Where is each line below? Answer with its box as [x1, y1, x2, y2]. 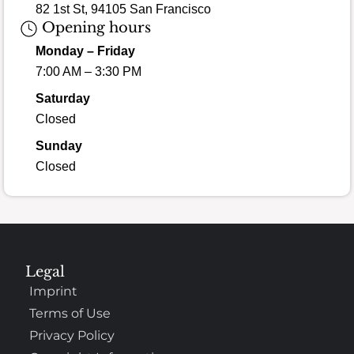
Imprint [29, 284, 78, 299]
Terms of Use [29, 306, 111, 322]
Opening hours [37, 19, 151, 37]
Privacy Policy [29, 328, 115, 344]
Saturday [36, 91, 90, 105]
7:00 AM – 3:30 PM [36, 64, 141, 78]
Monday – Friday [36, 43, 135, 58]
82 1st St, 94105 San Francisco [36, 2, 211, 17]
